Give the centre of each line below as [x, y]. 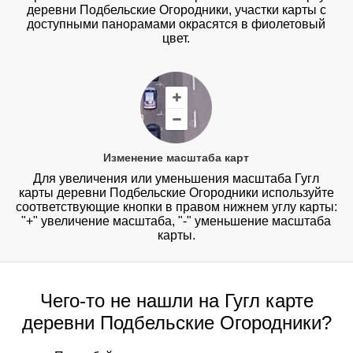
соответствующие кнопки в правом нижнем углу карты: [176, 207]
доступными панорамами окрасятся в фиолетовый [176, 24]
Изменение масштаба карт [176, 158]
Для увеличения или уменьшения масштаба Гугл [176, 179]
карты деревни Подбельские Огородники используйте [176, 193]
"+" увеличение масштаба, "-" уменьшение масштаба [176, 221]
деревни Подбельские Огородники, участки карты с [176, 9]
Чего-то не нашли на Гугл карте [176, 301]
